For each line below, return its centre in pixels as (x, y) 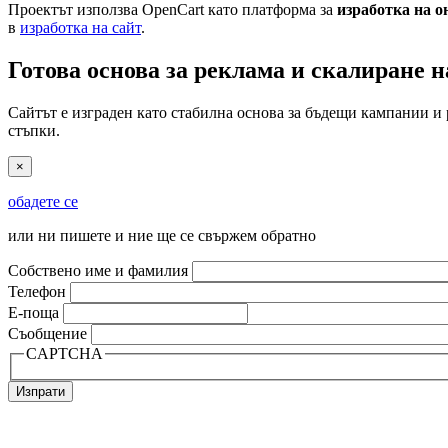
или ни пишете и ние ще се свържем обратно (162, 236)
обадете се (43, 202)
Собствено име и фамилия (98, 271)
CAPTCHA (64, 354)
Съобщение (47, 334)
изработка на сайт (80, 28)
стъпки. (34, 131)
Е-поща (33, 313)
